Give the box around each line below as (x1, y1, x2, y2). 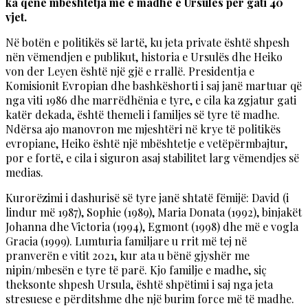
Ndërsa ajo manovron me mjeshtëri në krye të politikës (5, 121, 280, 136)
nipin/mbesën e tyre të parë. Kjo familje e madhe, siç (5, 262, 267, 277)
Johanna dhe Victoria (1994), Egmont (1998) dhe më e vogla (5, 219, 298, 234)
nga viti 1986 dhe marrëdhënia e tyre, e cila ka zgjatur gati (5, 92, 296, 107)
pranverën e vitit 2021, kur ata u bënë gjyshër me (5, 247, 250, 263)
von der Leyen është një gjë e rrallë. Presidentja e (5, 63, 254, 78)
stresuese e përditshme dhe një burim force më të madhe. (5, 291, 294, 306)
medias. (5, 164, 43, 179)
